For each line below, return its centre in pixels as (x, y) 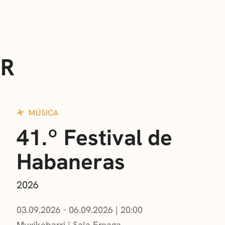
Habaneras (71, 162)
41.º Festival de (94, 138)
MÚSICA (43, 113)
